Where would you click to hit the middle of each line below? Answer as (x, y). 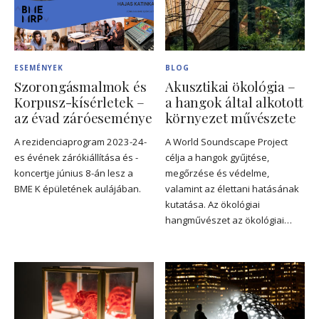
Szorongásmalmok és (80, 87)
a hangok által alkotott (234, 103)
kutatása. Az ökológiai (213, 205)
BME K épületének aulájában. (78, 189)
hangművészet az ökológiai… (229, 220)
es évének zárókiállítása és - (76, 158)
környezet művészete (231, 118)
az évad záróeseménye (84, 118)
